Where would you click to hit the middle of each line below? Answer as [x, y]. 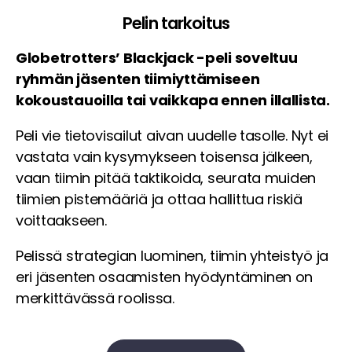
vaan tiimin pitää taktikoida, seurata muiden [166, 178]
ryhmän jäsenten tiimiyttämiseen [138, 79]
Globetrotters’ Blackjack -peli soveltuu [157, 57]
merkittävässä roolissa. [95, 298]
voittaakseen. [61, 220]
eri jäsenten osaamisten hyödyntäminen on [165, 277]
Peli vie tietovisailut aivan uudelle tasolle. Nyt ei [172, 135]
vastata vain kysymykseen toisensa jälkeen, [164, 156]
